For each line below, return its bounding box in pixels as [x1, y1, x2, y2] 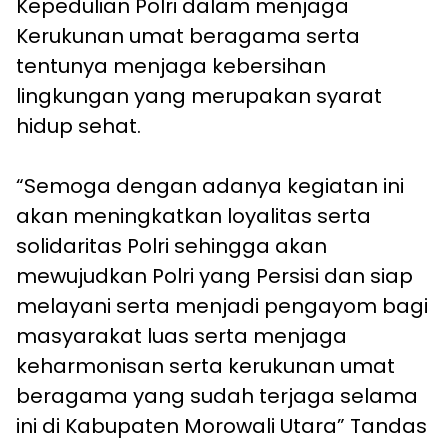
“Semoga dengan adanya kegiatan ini [16, 172, 404, 201]
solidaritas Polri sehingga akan [16, 232, 327, 261]
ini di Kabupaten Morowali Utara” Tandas [16, 412, 427, 441]
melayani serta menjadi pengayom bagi [16, 292, 428, 321]
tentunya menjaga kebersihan [16, 52, 326, 81]
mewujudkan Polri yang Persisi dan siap [16, 262, 413, 291]
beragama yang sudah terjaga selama [16, 382, 418, 411]
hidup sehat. [16, 112, 141, 141]
